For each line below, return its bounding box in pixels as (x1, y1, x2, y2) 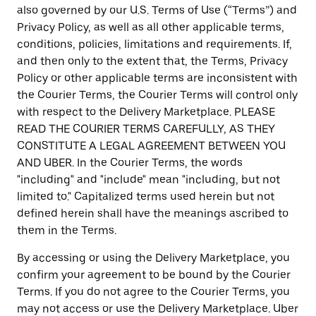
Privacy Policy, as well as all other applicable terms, (17, 20, 284, 34)
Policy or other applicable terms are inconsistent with (17, 71, 298, 85)
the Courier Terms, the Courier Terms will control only (17, 88, 298, 102)
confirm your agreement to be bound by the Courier (17, 268, 291, 281)
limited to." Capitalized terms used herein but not (17, 190, 274, 203)
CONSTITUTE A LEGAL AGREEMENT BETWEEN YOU (17, 139, 286, 152)
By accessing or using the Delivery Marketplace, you (17, 251, 290, 265)
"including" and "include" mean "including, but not (17, 173, 280, 186)
